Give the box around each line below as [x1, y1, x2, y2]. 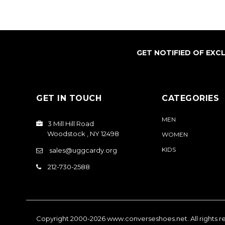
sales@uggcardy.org [49, 146, 117, 155]
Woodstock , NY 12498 [47, 130, 119, 138]
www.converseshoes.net [107, 214, 187, 222]
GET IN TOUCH [36, 93, 101, 103]
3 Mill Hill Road [48, 120, 94, 128]
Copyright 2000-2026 [36, 214, 107, 222]
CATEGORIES [162, 93, 219, 103]
